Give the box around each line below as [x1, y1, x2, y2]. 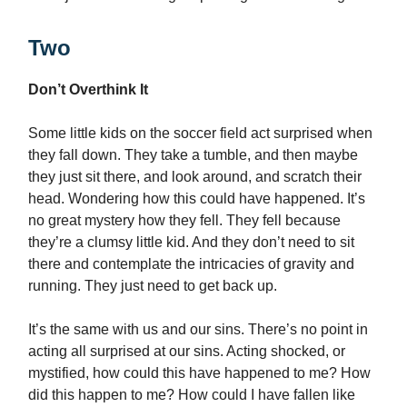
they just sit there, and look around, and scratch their [28, 169, 362, 185]
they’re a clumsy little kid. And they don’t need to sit [28, 234, 354, 251]
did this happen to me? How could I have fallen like [28, 387, 355, 403]
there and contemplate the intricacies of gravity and [28, 256, 354, 273]
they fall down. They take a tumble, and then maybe [28, 147, 358, 164]
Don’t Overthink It [28, 82, 148, 98]
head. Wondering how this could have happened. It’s [28, 191, 365, 207]
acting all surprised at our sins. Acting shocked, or [28, 343, 345, 360]
